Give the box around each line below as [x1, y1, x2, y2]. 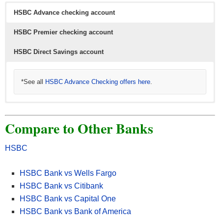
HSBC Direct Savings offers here [45, 110, 139, 118]
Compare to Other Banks [5, 118, 153, 139]
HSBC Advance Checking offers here [45, 78, 150, 86]
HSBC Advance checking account [14, 9, 115, 17]
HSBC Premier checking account [14, 28, 113, 36]
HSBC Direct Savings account [14, 48, 104, 56]
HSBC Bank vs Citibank [20, 182, 103, 191]
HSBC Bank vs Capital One [20, 194, 116, 203]
